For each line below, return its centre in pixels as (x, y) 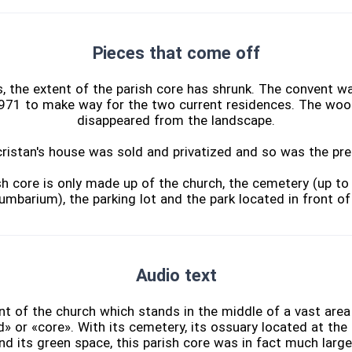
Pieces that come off (176, 53)
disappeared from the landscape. (176, 121)
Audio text (176, 276)
